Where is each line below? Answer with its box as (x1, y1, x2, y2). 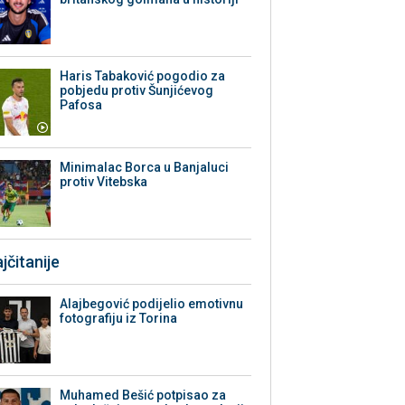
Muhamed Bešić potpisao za (60, 388, 227, 403)
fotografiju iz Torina (60, 311, 178, 326)
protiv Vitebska (60, 174, 148, 190)
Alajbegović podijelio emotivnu (60, 297, 244, 312)
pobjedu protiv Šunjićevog (60, 83, 214, 99)
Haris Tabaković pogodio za (60, 69, 226, 84)
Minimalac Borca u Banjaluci (60, 160, 230, 175)
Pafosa (60, 98, 103, 113)
